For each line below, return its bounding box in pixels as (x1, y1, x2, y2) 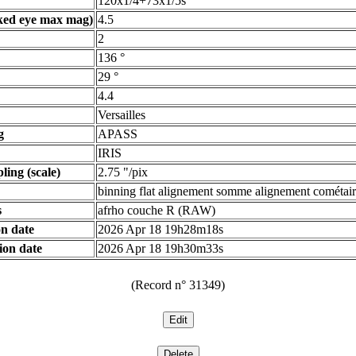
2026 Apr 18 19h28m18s (98, 222, 223, 236)
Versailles (98, 108, 145, 122)
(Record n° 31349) (131, 278, 225, 292)
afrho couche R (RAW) (98, 203, 215, 217)
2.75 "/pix (98, 165, 148, 179)
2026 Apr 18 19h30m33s (98, 242, 223, 255)
